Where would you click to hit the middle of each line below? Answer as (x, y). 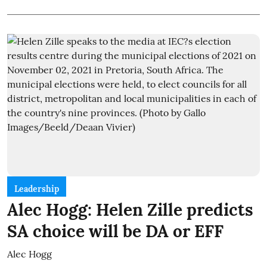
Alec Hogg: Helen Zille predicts (130, 209)
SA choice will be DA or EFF (115, 231)
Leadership (37, 189)
